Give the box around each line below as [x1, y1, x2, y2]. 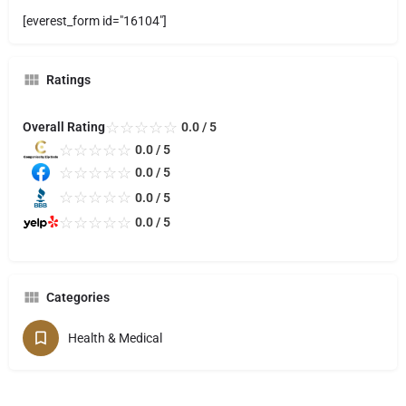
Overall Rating [23, 120, 105, 135]
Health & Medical [68, 330, 162, 345]
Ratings [46, 72, 91, 87]
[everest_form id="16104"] [23, 13, 167, 28]
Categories [46, 289, 110, 304]
